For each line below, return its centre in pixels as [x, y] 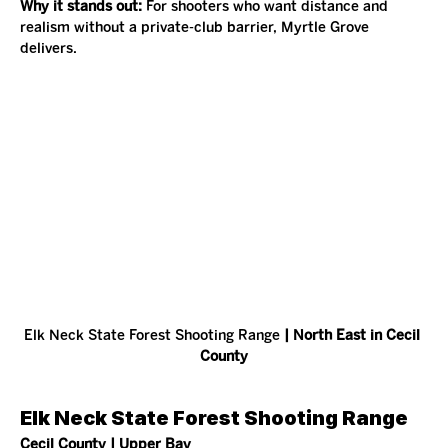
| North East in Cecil [352, 336]
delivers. [48, 48]
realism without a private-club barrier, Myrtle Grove [196, 27]
